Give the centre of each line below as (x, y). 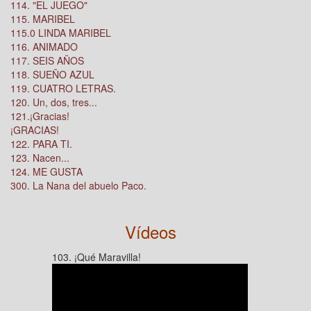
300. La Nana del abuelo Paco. (78, 185)
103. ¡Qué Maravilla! (97, 257)
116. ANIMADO (44, 47)
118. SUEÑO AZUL (52, 74)
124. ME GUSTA (47, 171)
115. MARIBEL (43, 19)
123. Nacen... (40, 158)
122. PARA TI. (41, 144)
